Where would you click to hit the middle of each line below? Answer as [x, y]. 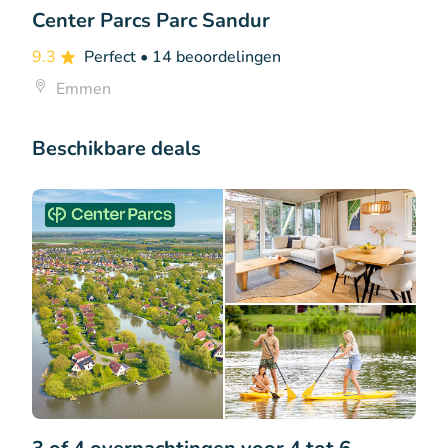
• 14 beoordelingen [210, 56]
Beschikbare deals [116, 148]
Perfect [112, 56]
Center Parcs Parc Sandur [151, 20]
